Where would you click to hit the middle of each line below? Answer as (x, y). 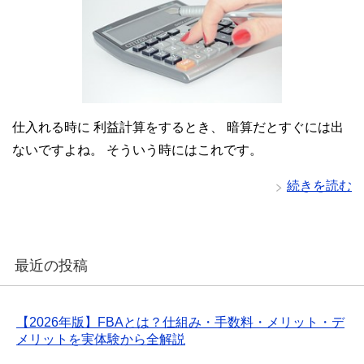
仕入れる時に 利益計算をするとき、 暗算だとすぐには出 (178, 128)
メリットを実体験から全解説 (101, 340)
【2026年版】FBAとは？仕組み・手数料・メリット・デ (180, 323)
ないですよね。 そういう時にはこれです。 (137, 150)
